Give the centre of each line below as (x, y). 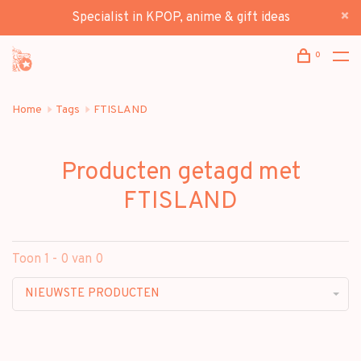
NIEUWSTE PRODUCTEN (92, 294)
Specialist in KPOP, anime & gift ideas (180, 18)
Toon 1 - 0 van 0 (58, 259)
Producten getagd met (180, 173)
